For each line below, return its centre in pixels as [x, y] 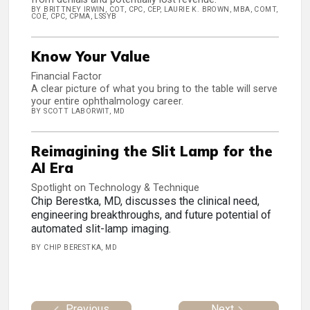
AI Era [52, 168]
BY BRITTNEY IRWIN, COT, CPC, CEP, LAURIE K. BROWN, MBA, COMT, [155, 10]
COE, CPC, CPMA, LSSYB [74, 17]
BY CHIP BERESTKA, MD [74, 248]
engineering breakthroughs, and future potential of [151, 215]
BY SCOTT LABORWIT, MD [78, 111]
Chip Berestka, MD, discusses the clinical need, [145, 201]
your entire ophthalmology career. [107, 102]
